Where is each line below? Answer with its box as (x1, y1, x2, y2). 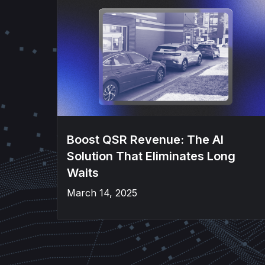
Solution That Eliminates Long (67, 149, 235, 163)
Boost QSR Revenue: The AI (67, 132, 224, 147)
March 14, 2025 (67, 187, 137, 199)
